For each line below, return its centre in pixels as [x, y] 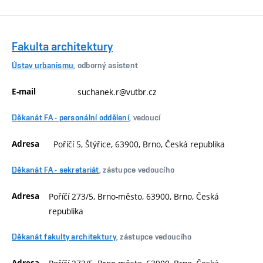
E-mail [24, 91]
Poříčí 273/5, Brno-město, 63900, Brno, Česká [134, 196]
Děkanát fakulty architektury [64, 237]
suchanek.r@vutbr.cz [117, 92]
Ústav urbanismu [43, 65]
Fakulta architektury [62, 47]
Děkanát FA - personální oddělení [70, 118]
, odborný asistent [106, 65]
